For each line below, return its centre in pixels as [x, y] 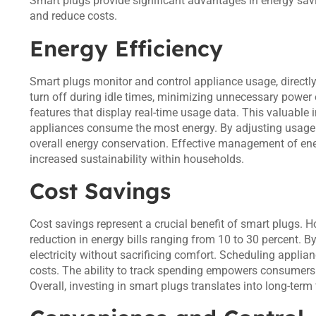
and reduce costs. [73, 16]
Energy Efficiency [126, 48]
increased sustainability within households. [137, 159]
